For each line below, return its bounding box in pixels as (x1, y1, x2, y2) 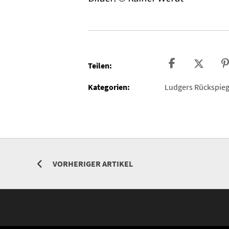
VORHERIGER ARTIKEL (53, 158, 133, 169)
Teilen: (87, 60, 112, 71)
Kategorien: (87, 81, 130, 92)
